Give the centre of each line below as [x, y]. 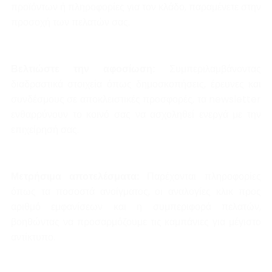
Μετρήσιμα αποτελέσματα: [75, 177]
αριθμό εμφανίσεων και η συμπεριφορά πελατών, [136, 207]
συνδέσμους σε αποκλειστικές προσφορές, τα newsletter [136, 100]
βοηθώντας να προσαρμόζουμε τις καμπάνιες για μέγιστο [136, 222]
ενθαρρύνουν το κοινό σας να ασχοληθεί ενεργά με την [136, 115]
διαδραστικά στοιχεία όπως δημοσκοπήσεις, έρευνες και [136, 84]
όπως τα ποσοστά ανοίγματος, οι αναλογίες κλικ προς [136, 192]
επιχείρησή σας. [45, 130]
